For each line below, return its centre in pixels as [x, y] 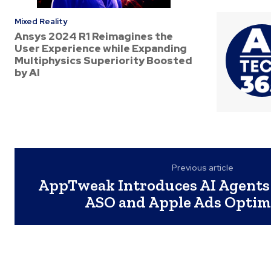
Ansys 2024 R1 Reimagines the [94, 36]
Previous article [203, 168]
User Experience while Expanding [101, 48]
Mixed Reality [41, 21]
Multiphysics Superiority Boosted [103, 60]
